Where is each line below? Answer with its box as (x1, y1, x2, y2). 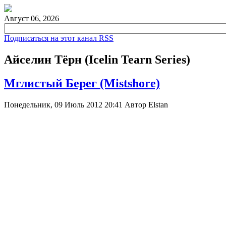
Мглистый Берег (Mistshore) (4, 76, 160, 90)
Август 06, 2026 (4, 14, 59, 23)
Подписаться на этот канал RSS (4, 34, 114, 42)
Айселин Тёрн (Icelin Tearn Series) (4, 52, 190, 66)
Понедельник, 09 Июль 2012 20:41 (4, 100, 125, 109)
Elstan (148, 100, 168, 109)
